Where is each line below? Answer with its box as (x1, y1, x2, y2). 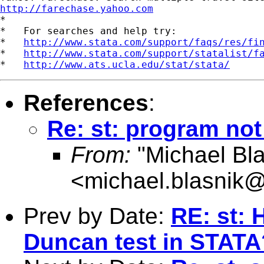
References (24, 90, 148, 115)
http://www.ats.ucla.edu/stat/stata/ (24, 58, 230, 70)
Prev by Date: (24, 203, 171, 229)
